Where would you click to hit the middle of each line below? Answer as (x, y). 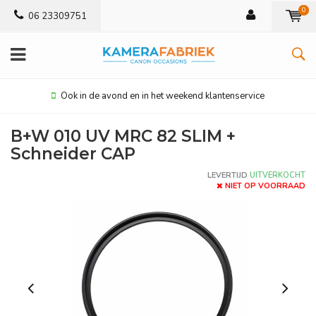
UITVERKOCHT (276, 175)
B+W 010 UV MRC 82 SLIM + (123, 136)
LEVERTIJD (227, 175)
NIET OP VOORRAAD (265, 186)
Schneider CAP (73, 154)
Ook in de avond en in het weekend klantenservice (163, 96)
